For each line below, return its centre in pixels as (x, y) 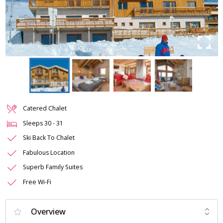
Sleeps (34, 123)
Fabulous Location (49, 152)
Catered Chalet (45, 109)
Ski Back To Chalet (49, 138)
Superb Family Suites (53, 167)
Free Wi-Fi (37, 182)
